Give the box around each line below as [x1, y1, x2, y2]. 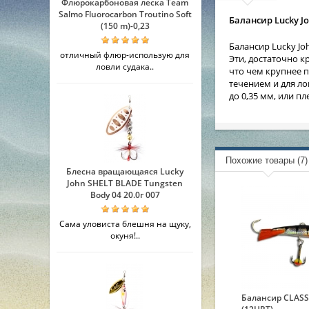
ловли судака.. [96, 61, 154, 72]
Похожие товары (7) [226, 155, 308, 166]
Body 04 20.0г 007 [90, 189, 160, 201]
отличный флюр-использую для [60, 49, 190, 61]
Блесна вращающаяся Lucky [66, 166, 183, 177]
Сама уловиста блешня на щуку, [59, 218, 191, 230]
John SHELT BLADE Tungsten [67, 177, 183, 189]
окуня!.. [110, 230, 140, 241]
